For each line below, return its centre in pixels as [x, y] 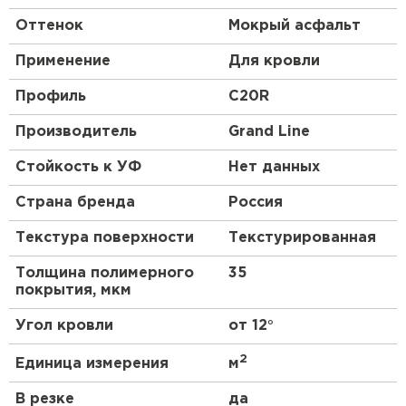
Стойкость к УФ [78, 168]
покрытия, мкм [73, 291]
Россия [256, 203]
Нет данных [274, 168]
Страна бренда [75, 203]
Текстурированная [302, 238]
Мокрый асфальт [295, 26]
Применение [63, 62]
